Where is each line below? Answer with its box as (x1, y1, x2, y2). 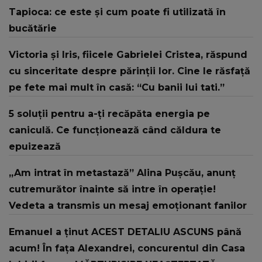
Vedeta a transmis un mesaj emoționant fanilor (9, 199, 247, 211)
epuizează (9, 140, 61, 152)
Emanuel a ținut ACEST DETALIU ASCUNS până (9, 226, 242, 237)
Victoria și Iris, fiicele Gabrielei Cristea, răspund (9, 49, 247, 60)
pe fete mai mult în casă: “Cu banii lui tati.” (9, 81, 225, 93)
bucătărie (9, 22, 57, 34)
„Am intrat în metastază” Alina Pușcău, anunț (9, 167, 236, 178)
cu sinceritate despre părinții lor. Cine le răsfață (9, 65, 250, 77)
